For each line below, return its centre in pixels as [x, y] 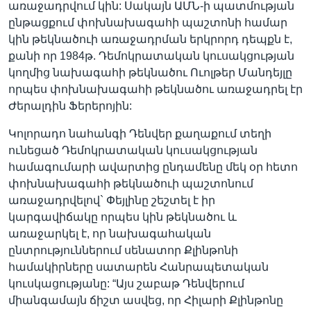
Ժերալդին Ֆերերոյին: [70, 106]
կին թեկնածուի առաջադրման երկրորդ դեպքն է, [150, 39]
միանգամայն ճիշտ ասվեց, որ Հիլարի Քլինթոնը [146, 300]
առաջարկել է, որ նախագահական [110, 234]
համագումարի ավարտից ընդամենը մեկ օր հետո [153, 167]
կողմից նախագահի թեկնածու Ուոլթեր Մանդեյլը [150, 73]
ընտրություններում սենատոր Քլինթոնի [123, 250]
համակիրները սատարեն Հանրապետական [138, 267]
